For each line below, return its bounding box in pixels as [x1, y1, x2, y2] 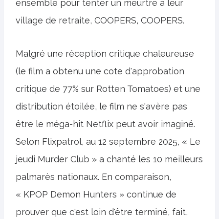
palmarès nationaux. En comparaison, [16, 172, 171, 182]
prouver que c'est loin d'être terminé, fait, [16, 207, 188, 217]
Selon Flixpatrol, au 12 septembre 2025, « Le [16, 136, 200, 147]
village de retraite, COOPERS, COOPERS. [16, 15, 184, 25]
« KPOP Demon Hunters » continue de [16, 189, 176, 199]
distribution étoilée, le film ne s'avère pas [16, 101, 187, 111]
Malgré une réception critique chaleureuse [16, 48, 194, 59]
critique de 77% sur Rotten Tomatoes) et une [16, 84, 200, 94]
